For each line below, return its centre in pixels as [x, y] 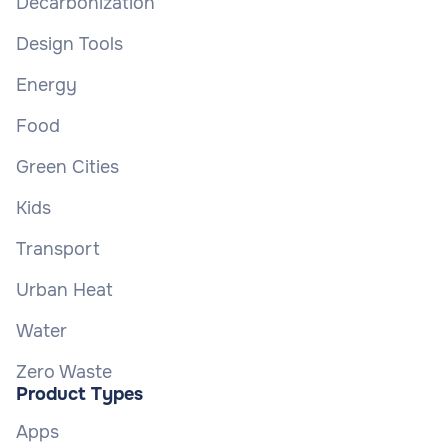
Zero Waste [64, 372]
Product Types [79, 394]
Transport [58, 249]
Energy [46, 85]
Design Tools [69, 44]
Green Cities [67, 167]
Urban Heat [64, 290]
